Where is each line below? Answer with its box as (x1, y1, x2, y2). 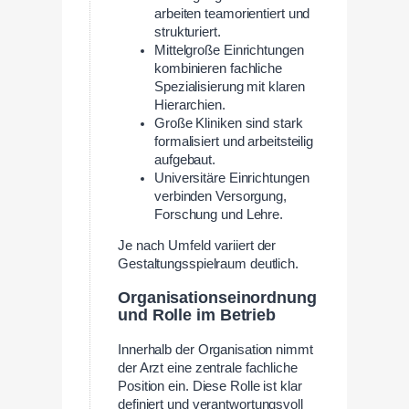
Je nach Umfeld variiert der (118, 238, 277, 254)
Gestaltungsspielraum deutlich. (118, 257, 299, 272)
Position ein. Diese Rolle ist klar (118, 378, 302, 393)
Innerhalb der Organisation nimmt (118, 341, 313, 357)
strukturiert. (154, 24, 221, 39)
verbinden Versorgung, (154, 188, 287, 204)
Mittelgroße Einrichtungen (154, 42, 304, 58)
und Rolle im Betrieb (118, 305, 276, 324)
